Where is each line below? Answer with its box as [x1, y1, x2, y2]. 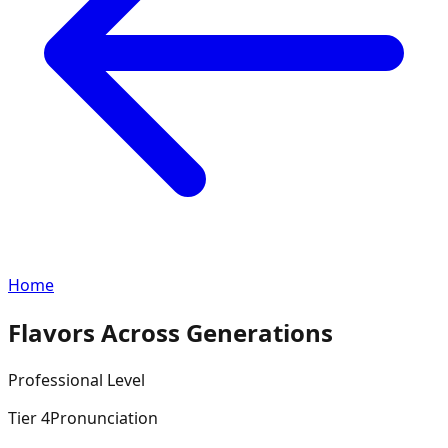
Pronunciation [50, 406, 158, 429]
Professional [8, 368, 103, 391]
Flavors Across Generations [8, 315, 333, 349]
